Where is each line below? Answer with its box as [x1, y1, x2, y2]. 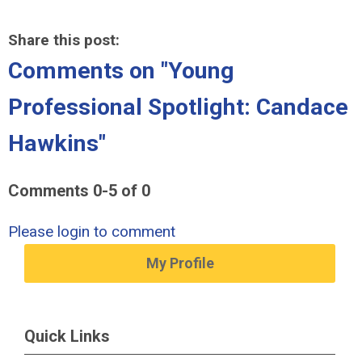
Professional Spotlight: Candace [8, 94, 348, 120]
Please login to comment [8, 222, 175, 241]
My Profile [145, 255, 214, 271]
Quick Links [24, 326, 110, 346]
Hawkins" [8, 130, 106, 157]
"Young [161, 57, 234, 84]
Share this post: [8, 31, 120, 49]
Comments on [8, 57, 161, 84]
